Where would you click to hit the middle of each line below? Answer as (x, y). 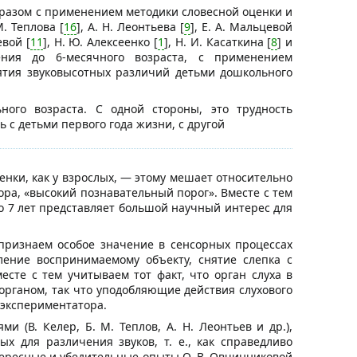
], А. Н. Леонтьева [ (131, 27)
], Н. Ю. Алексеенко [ (100, 42)
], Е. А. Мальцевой (242, 27)
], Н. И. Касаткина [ (218, 42)
